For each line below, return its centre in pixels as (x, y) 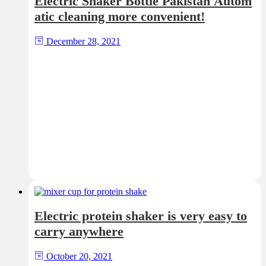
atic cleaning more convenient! (120, 16)
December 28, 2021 (82, 41)
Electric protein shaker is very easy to (141, 216)
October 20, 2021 (78, 256)
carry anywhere (79, 231)
